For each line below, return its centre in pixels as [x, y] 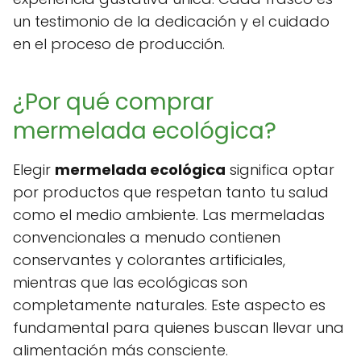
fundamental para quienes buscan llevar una [178, 328]
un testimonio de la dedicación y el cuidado [171, 22]
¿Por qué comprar [113, 102]
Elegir [34, 170]
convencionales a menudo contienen [147, 238]
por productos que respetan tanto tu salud [171, 193]
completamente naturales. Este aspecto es [169, 305]
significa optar [280, 170]
